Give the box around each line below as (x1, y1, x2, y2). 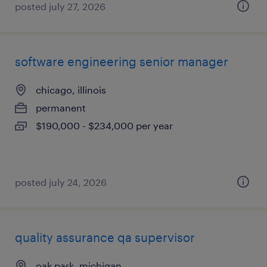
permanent (36, 102, 86, 113)
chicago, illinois (36, 84, 106, 95)
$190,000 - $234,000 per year (36, 120, 173, 131)
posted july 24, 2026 (15, 176, 107, 188)
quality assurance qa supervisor (15, 230, 195, 244)
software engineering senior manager (15, 54, 228, 69)
